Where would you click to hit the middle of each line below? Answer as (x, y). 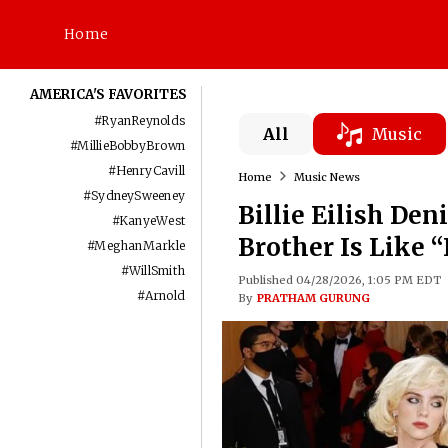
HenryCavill (150, 170)
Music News (326, 177)
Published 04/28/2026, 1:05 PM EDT (339, 280)
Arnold (165, 295)
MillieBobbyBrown (131, 145)
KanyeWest (152, 220)
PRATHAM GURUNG (313, 298)
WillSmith (157, 270)
